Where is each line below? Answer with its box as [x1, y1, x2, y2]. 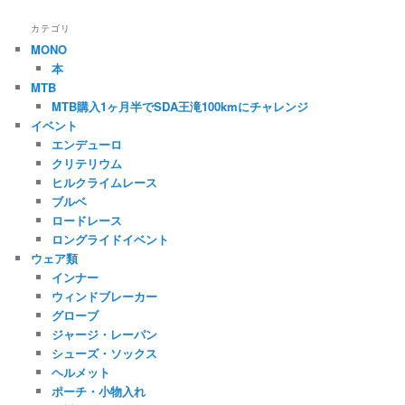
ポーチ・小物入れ [51, 381, 146, 400]
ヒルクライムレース [51, 173, 157, 191]
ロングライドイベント [51, 230, 169, 248]
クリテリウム [51, 154, 122, 172]
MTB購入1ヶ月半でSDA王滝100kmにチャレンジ [51, 97, 308, 115]
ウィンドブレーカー [51, 287, 157, 305]
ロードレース [51, 211, 122, 229]
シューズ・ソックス [51, 344, 157, 362]
